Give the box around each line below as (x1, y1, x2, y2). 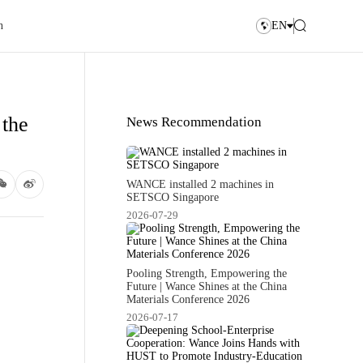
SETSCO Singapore (126, 190, 220, 203)
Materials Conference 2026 (126, 293, 250, 305)
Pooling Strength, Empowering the (126, 267, 288, 280)
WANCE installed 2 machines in (126, 177, 275, 190)
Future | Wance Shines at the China (126, 280, 288, 293)
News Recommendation (126, 113, 263, 130)
